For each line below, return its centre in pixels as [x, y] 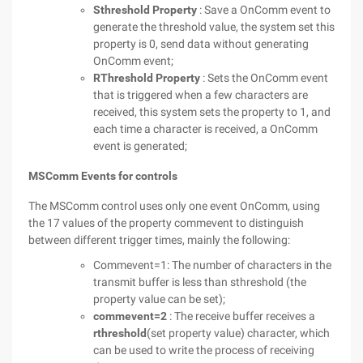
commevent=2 [130, 316]
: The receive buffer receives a [241, 316]
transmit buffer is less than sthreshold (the [200, 282]
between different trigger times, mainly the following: [159, 240]
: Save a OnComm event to [264, 10]
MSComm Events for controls [103, 176]
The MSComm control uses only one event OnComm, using [174, 206]
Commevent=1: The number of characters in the [212, 265]
